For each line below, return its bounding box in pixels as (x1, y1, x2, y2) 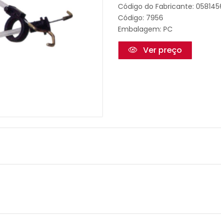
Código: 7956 (118, 13, 163, 23)
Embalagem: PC (118, 24, 173, 34)
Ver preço (141, 44, 182, 56)
